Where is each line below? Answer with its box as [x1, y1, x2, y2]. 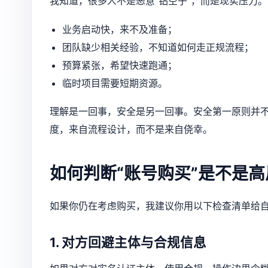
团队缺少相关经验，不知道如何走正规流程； [62, 41, 254, 53]
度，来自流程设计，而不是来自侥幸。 [50, 123, 212, 136]
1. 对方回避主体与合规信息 [50, 234, 206, 250]
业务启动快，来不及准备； [62, 23, 177, 35]
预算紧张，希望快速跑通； [62, 59, 177, 71]
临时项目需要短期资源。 [62, 77, 167, 89]
